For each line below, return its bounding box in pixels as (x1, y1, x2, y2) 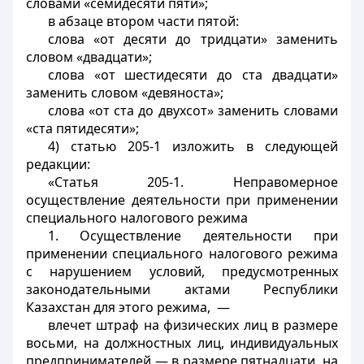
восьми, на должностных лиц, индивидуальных (26, 334, 338, 352)
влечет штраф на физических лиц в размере (47, 316, 338, 334)
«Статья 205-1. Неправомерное (47, 173, 338, 191)
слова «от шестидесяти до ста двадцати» (47, 66, 338, 84)
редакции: (26, 155, 90, 173)
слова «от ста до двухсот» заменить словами (47, 102, 338, 119)
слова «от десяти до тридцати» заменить (47, 30, 338, 48)
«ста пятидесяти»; (26, 119, 139, 137)
